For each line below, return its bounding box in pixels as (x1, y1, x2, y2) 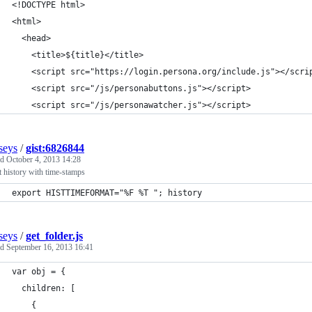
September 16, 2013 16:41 (6, 242, 93, 252)
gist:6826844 (26, 142, 84, 154)
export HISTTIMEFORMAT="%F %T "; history (12, 188, 202, 198)
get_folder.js (26, 230, 83, 242)
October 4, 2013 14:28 (6, 155, 81, 164)
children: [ (12, 283, 75, 293)
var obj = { (12, 267, 65, 276)
